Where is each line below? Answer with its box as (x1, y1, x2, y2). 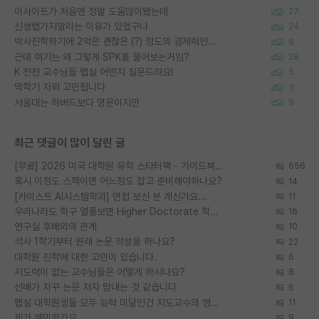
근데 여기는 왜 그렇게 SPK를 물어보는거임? (14, 51, 189, 63)
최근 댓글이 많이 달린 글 (14, 135, 125, 150)
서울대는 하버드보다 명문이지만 (14, 96, 140, 108)
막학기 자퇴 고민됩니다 (14, 81, 105, 93)
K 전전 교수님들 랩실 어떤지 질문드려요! (14, 66, 173, 78)
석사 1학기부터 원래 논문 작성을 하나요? (14, 236, 175, 248)
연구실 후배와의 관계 (14, 221, 97, 233)
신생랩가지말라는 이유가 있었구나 (14, 21, 148, 32)
